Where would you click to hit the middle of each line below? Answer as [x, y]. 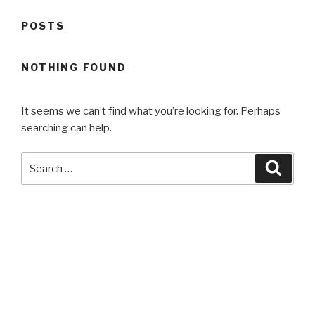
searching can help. [66, 128]
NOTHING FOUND [74, 67]
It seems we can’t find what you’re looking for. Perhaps [151, 111]
